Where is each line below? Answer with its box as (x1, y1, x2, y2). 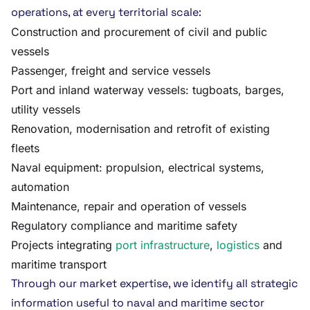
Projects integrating (11, 238, 116, 252)
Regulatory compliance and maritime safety (11, 219, 237, 232)
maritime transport (11, 257, 107, 271)
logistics (217, 238, 259, 252)
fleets (11, 141, 39, 155)
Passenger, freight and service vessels (11, 64, 210, 77)
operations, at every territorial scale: (11, 5, 201, 19)
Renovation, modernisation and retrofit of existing (11, 122, 270, 136)
